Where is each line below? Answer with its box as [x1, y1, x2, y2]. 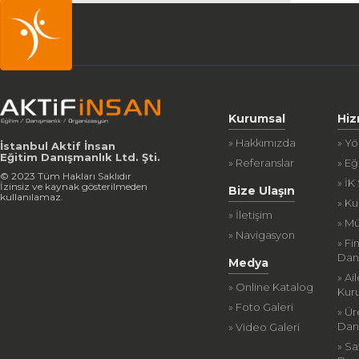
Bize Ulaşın [228, 184, 296, 198]
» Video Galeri [228, 321, 301, 333]
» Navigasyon [228, 228, 296, 241]
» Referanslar [228, 156, 295, 169]
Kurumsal [228, 111, 286, 126]
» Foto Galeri [228, 301, 294, 313]
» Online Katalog [228, 280, 314, 293]
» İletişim [228, 208, 273, 221]
